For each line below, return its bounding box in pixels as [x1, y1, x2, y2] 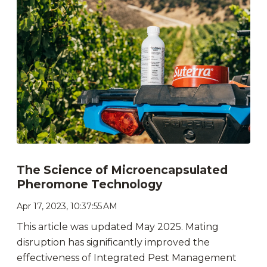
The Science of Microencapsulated [17, 162, 228, 177]
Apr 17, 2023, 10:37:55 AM [17, 200, 117, 212]
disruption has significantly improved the [17, 236, 210, 248]
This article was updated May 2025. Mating [17, 221, 219, 232]
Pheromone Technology [17, 176, 162, 191]
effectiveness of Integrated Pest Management [17, 252, 237, 263]
